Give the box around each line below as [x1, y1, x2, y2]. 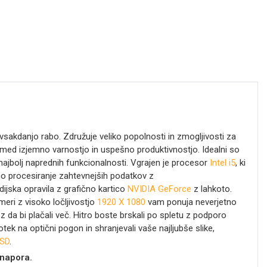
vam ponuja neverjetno [145, 196, 237, 207]
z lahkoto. [191, 183, 232, 194]
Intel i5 [209, 157, 235, 168]
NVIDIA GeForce [127, 183, 191, 194]
